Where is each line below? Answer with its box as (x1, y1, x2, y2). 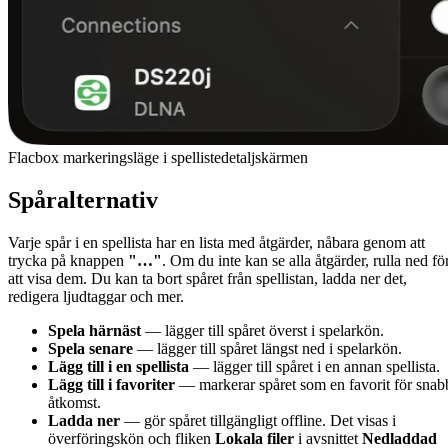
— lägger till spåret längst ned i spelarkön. (133, 339, 402, 357)
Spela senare (48, 339, 133, 357)
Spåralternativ (8, 187, 158, 214)
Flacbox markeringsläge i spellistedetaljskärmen (8, 149, 308, 167)
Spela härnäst (48, 321, 141, 339)
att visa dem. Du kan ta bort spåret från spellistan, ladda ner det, (8, 269, 407, 287)
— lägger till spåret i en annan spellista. (189, 357, 440, 375)
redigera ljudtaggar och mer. (8, 287, 184, 305)
